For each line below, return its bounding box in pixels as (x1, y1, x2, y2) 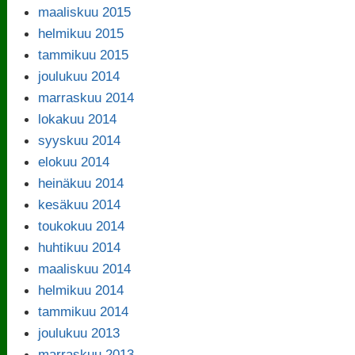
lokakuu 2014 (38, 110, 117, 127)
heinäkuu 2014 (38, 174, 124, 191)
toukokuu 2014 (38, 217, 125, 234)
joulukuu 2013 (38, 324, 120, 341)
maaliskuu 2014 (38, 260, 132, 277)
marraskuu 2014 (38, 89, 135, 105)
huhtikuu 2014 (38, 239, 121, 255)
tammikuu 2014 (38, 303, 129, 319)
